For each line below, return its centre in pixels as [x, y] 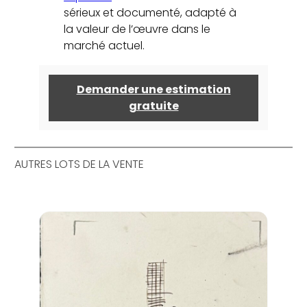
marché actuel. [105, 46]
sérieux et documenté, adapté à [150, 13]
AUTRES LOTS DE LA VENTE [79, 164]
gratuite [153, 106]
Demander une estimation [153, 89]
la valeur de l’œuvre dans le [137, 29]
